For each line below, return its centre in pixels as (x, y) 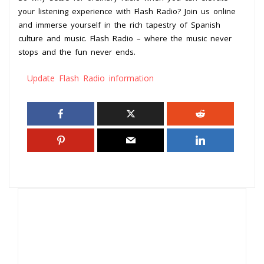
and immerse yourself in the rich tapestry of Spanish (119, 24)
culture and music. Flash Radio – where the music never (125, 38)
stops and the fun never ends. (77, 52)
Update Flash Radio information (90, 78)
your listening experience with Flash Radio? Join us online (127, 11)
